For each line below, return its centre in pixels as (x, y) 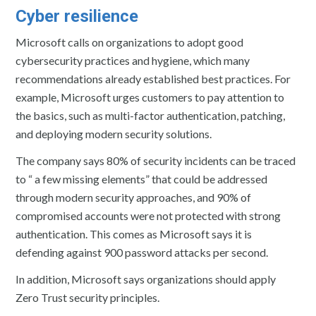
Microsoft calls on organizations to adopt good (130, 42)
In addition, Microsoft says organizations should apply (146, 279)
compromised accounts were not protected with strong (148, 215)
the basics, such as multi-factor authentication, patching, (151, 115)
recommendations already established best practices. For (153, 78)
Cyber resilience (77, 16)
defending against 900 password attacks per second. (142, 252)
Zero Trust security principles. (88, 297)
